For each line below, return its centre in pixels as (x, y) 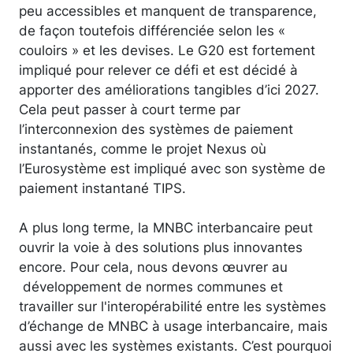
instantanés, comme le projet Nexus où (143, 148)
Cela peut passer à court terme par (130, 109)
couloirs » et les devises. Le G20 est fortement (167, 50)
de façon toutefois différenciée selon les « (152, 30)
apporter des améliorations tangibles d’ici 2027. (169, 89)
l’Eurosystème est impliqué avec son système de (172, 168)
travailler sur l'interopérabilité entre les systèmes (173, 306)
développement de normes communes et (151, 286)
